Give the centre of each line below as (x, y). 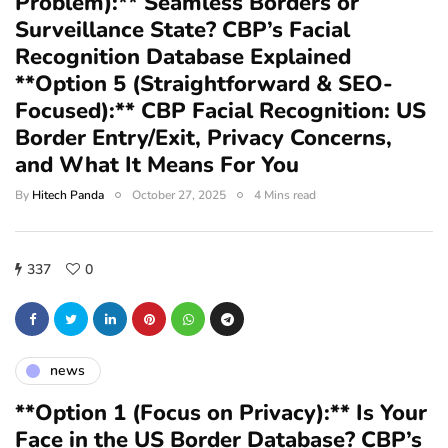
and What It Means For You (157, 164)
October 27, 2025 (179, 194)
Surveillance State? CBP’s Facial (182, 29)
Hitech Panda (68, 194)
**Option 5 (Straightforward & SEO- (204, 83)
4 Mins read (285, 194)
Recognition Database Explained (183, 56)
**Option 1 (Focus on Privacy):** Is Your (221, 412)
